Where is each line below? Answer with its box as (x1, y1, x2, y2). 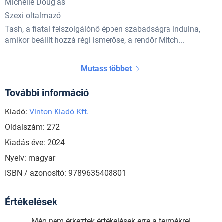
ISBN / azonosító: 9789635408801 (5, 168, 126, 178)
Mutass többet (80, 64, 132, 74)
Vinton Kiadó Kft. (29, 107, 89, 117)
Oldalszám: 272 (5, 122, 60, 132)
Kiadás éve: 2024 (5, 138, 65, 148)
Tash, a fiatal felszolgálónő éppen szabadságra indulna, (5, 24, 200, 34)
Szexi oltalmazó (5, 11, 61, 21)
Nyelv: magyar (5, 153, 55, 163)
